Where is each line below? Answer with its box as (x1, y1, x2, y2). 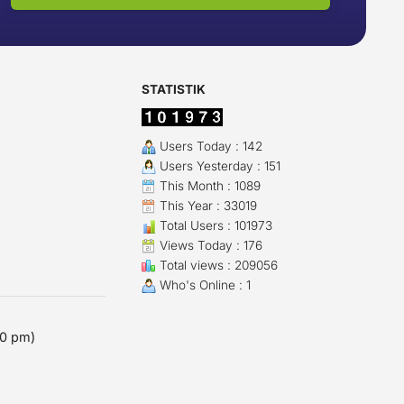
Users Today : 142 (155, 139, 262, 153)
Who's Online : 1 (155, 278, 251, 292)
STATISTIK (141, 82, 206, 96)
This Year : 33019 (155, 198, 257, 213)
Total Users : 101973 (155, 218, 272, 233)
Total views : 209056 (155, 258, 278, 272)
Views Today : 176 (155, 238, 262, 252)
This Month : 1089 (155, 179, 261, 193)
